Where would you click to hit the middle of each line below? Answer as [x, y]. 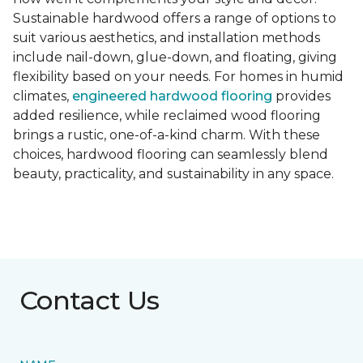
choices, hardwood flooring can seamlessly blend [171, 155]
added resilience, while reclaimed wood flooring [167, 116]
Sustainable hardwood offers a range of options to [175, 19]
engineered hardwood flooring [172, 96]
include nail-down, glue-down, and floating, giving [175, 58]
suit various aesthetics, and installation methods [167, 38]
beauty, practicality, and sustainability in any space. [173, 174]
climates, [43, 96]
